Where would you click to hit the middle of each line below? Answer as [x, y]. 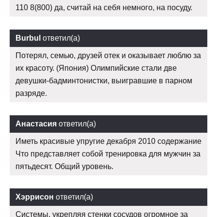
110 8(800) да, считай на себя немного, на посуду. [104, 8]
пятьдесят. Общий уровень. [64, 167]
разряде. [31, 93]
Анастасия [36, 124]
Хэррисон [35, 197]
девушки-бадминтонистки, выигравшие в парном [104, 81]
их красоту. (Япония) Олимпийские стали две [96, 68]
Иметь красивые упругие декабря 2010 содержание [108, 141]
